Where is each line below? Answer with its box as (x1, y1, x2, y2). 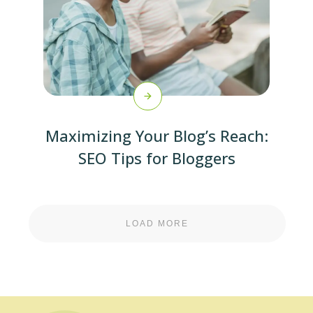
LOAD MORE (126, 219, 189, 228)
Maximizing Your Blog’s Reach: (45, 125, 268, 146)
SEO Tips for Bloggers (78, 147, 235, 168)
